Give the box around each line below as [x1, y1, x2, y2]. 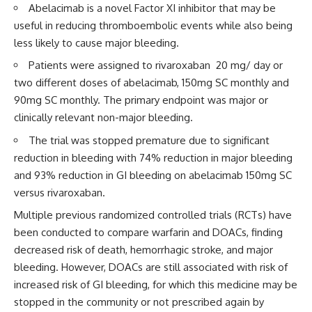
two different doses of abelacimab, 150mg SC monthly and [14, 76, 289, 89]
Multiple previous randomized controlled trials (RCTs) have [14, 208, 292, 221]
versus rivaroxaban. [14, 185, 105, 199]
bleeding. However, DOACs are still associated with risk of [14, 260, 288, 274]
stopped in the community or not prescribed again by [14, 295, 264, 309]
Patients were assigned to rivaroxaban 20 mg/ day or [29, 58, 283, 72]
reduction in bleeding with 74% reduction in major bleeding [14, 150, 292, 164]
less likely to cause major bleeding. [14, 36, 179, 49]
